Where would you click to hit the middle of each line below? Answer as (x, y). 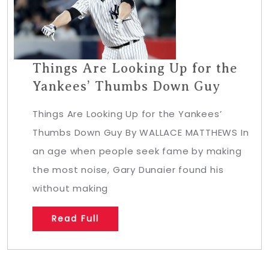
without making (71, 189)
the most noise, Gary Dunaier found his (128, 170)
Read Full (75, 219)
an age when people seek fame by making (137, 151)
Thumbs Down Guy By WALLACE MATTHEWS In (141, 133)
